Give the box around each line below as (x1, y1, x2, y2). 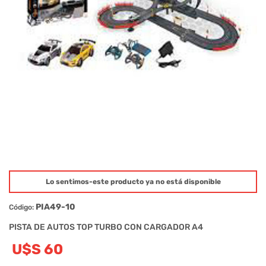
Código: (9, 202, 34, 211)
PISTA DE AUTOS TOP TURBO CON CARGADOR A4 (9, 221, 203, 232)
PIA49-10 (36, 201, 75, 212)
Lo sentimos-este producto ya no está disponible (45, 177, 221, 186)
